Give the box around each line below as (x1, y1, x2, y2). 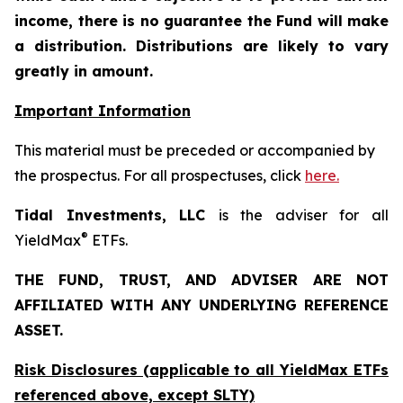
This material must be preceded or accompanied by (14, 141, 375, 159)
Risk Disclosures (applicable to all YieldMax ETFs (14, 361, 389, 379)
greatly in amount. (14, 62, 153, 80)
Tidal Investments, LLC (14, 206, 219, 224)
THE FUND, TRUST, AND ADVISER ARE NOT (14, 271, 389, 289)
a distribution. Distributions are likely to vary (14, 37, 389, 55)
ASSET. (14, 321, 63, 339)
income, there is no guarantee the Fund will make (14, 12, 389, 30)
